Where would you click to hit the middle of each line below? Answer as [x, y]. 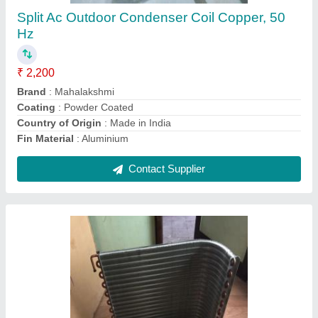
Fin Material [45, 66]
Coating [36, 35]
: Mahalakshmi [80, 19]
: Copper [95, 66]
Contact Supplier [165, 96]
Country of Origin [59, 50]
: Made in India [136, 50]
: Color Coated [89, 35]
